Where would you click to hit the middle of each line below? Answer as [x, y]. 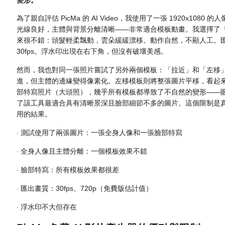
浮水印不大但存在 [49, 207]
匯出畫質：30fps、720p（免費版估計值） [87, 188]
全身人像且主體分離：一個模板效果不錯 [84, 151]
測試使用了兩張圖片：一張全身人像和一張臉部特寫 [102, 132]
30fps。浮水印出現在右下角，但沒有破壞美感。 [92, 51]
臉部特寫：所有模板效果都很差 [70, 170]
